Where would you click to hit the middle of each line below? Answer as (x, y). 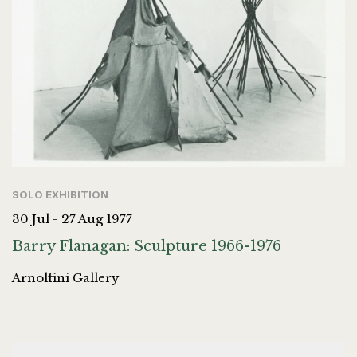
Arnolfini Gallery (66, 278)
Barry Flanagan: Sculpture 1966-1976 (147, 247)
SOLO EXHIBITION (60, 195)
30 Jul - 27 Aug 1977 (72, 219)
